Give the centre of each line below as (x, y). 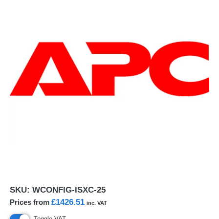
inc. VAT (97, 203)
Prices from (31, 202)
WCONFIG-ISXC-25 (69, 190)
